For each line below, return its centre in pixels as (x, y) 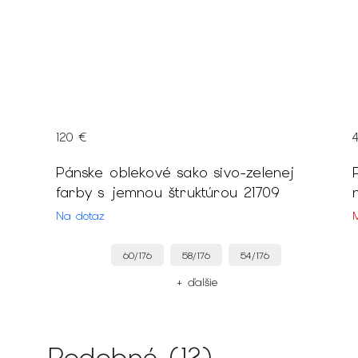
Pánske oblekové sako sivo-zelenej (175, 173)
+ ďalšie (196, 282)
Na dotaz (80, 216)
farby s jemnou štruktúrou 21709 (168, 193)
